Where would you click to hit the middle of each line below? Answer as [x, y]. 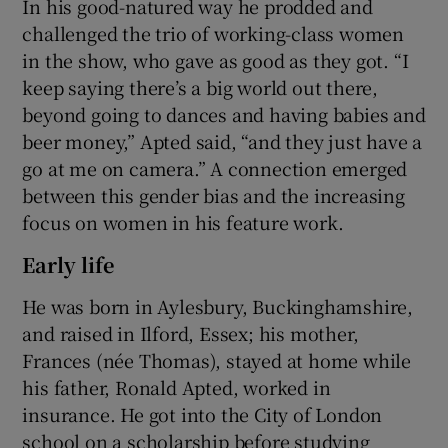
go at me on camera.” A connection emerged [215, 168]
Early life [68, 265]
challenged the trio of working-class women [213, 33]
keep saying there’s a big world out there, [200, 87]
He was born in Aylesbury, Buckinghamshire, [218, 306]
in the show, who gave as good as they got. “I [215, 60]
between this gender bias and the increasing [213, 195]
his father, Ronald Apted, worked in [176, 387]
